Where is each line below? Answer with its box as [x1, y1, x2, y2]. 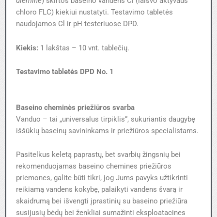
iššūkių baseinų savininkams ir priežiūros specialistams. [16, 126, 199, 135]
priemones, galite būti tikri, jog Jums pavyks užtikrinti [16, 173, 188, 183]
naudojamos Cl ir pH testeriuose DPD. [16, 19, 139, 29]
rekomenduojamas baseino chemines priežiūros [16, 162, 171, 171]
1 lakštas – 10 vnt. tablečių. [38, 43, 129, 52]
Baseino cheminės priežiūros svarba [16, 103, 135, 112]
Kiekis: [16, 43, 38, 52]
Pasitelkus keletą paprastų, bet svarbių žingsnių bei [16, 150, 181, 159]
